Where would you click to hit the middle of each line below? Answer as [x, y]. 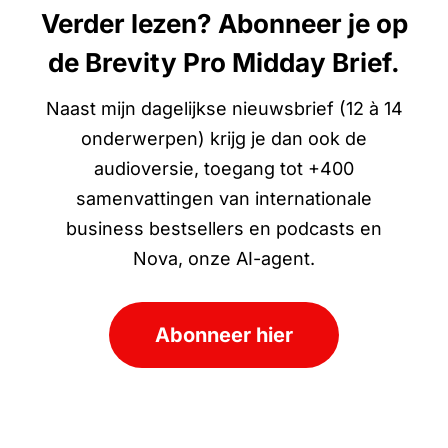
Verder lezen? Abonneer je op [224, 24]
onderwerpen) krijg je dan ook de [224, 139]
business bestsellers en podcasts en [224, 229]
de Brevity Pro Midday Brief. [224, 63]
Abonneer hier [224, 335]
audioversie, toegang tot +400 [224, 169]
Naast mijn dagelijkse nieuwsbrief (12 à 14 [224, 109]
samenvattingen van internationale [224, 199]
